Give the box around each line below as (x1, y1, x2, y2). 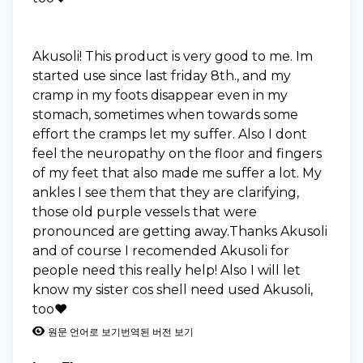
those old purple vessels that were (32, 203, 257, 220)
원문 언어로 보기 (48, 325, 121, 338)
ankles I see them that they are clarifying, (32, 184, 299, 200)
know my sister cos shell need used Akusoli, (32, 281, 313, 297)
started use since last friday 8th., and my (32, 67, 291, 83)
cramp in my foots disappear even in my (32, 87, 288, 103)
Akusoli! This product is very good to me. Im (32, 48, 313, 64)
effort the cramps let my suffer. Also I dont (32, 126, 307, 142)
